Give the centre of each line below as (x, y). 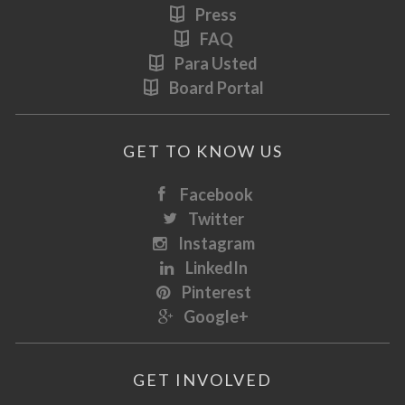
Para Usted (216, 63)
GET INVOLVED (202, 379)
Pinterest (216, 292)
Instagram (216, 243)
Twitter (216, 218)
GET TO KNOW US (202, 151)
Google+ (216, 316)
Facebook (216, 194)
